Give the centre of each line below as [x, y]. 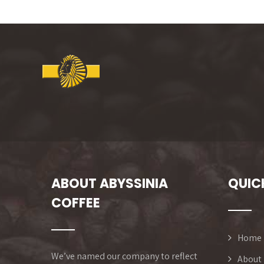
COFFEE [76, 203]
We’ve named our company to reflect [124, 256]
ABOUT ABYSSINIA [110, 184]
